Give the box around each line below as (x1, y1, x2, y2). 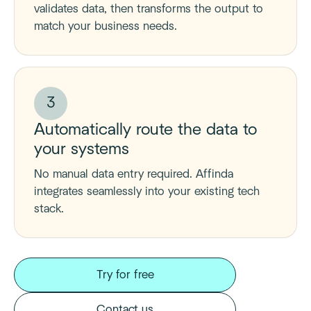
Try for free (96, 269, 154, 281)
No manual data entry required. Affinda (34, 168, 233, 180)
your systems (34, 141, 129, 158)
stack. (34, 203, 64, 215)
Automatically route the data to (34, 121, 257, 138)
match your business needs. (34, 20, 177, 33)
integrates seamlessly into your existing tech (34, 185, 260, 198)
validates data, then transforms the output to (34, 3, 263, 15)
